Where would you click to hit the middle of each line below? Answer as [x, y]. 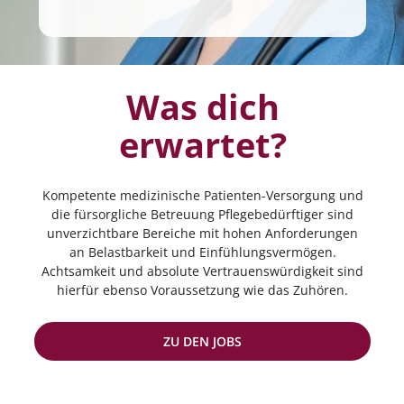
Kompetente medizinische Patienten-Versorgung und [202, 195]
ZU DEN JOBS [202, 341]
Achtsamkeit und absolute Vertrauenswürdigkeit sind [202, 271]
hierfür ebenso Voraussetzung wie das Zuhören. [202, 290]
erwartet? [202, 144]
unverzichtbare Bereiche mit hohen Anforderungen [202, 233]
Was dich [202, 106]
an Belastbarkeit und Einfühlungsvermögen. [202, 252]
